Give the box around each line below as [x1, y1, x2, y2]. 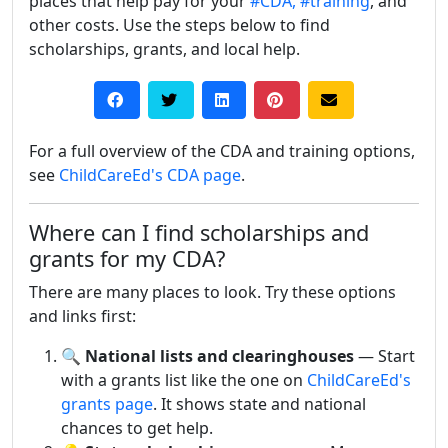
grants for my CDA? [29, 243, 225, 273]
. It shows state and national [153, 392, 366, 415]
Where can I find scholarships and [29, 217, 369, 247]
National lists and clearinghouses [85, 344, 354, 367]
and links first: [29, 304, 136, 327]
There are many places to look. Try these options [29, 280, 396, 303]
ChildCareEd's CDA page [59, 163, 241, 186]
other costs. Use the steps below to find [29, 13, 330, 36]
